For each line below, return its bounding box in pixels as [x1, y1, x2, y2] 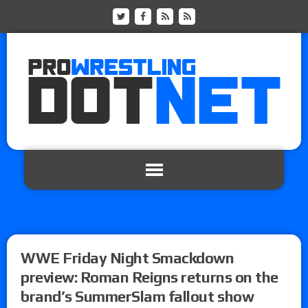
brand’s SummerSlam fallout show [21, 287, 254, 305]
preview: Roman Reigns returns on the [21, 267, 278, 286]
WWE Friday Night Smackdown [21, 248, 234, 267]
